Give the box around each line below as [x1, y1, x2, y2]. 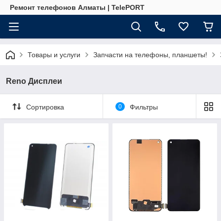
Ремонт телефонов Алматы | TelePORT [10, 3, 145, 11]
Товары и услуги [28, 51, 80, 59]
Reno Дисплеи [6, 77, 62, 85]
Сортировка [26, 103, 64, 111]
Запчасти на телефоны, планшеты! [93, 51, 207, 59]
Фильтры [129, 103, 158, 111]
